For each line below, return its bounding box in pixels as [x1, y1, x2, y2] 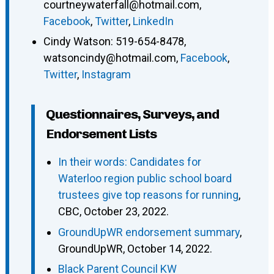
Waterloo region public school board [57, 172, 232, 185]
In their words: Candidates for [57, 155, 201, 169]
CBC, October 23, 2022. [57, 205, 169, 218]
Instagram [81, 68, 131, 81]
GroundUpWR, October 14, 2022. [57, 242, 212, 255]
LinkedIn [132, 14, 174, 28]
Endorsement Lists [45, 126, 157, 142]
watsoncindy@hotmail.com [43, 51, 176, 65]
